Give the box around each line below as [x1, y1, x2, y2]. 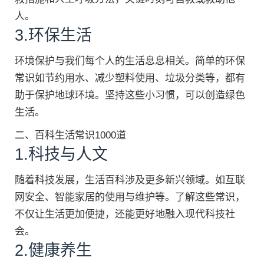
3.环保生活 [15, 27, 92, 44]
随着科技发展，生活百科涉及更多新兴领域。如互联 [15, 174, 245, 186]
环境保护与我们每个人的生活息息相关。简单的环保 [15, 55, 245, 67]
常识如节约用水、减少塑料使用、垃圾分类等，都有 [15, 72, 245, 84]
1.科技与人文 [15, 146, 108, 163]
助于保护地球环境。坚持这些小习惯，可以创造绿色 [15, 90, 245, 101]
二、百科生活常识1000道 [15, 130, 126, 141]
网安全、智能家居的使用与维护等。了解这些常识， [15, 192, 245, 203]
